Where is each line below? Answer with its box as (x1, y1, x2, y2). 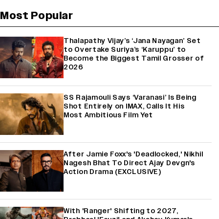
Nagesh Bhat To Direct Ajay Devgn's (64, 158, 195, 168)
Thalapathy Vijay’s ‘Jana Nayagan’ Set (64, 36, 201, 45)
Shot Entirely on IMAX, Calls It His (64, 101, 185, 111)
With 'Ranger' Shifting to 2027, (64, 206, 178, 216)
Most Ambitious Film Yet (64, 110, 153, 120)
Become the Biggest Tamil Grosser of (64, 53, 204, 63)
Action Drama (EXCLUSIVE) (64, 167, 161, 176)
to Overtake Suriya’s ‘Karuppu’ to (64, 44, 186, 54)
